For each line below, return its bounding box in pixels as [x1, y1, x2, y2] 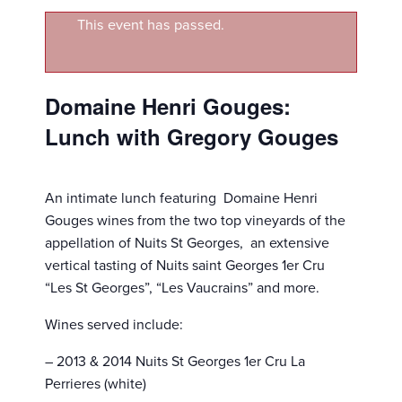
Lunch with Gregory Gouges [45, 120, 338, 152]
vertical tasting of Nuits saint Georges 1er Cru [45, 256, 325, 275]
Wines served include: [45, 315, 183, 334]
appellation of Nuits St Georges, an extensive [45, 233, 329, 252]
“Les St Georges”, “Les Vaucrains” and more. [45, 278, 319, 297]
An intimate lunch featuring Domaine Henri [45, 188, 318, 207]
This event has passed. [77, 15, 224, 34]
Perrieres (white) [45, 374, 146, 393]
